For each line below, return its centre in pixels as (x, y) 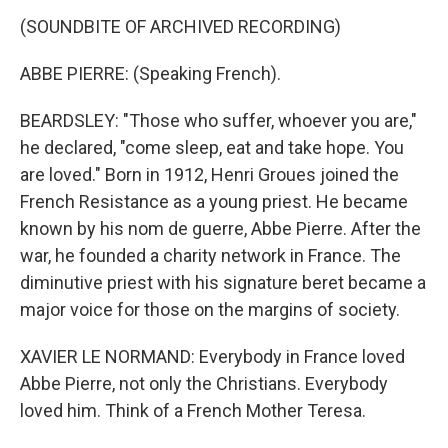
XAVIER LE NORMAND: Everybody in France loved (212, 356)
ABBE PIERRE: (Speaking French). (150, 73)
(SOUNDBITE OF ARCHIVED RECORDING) (180, 26)
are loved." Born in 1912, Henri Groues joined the (209, 174)
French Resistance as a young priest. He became (214, 201)
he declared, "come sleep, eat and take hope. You (212, 147)
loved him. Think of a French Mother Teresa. (193, 410)
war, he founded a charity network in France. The (210, 255)
